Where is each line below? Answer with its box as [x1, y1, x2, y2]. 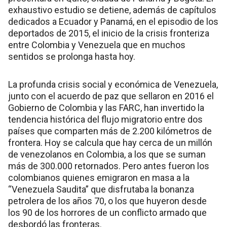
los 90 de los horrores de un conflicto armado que [8, 207, 207, 218]
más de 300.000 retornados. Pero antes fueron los [8, 161, 209, 172]
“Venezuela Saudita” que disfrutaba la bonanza [8, 184, 194, 195]
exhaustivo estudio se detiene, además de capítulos [8, 5, 216, 16]
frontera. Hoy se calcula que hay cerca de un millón [8, 137, 212, 148]
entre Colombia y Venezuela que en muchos [8, 40, 185, 51]
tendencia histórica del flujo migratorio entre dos [8, 114, 203, 125]
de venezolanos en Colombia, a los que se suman [8, 149, 206, 160]
